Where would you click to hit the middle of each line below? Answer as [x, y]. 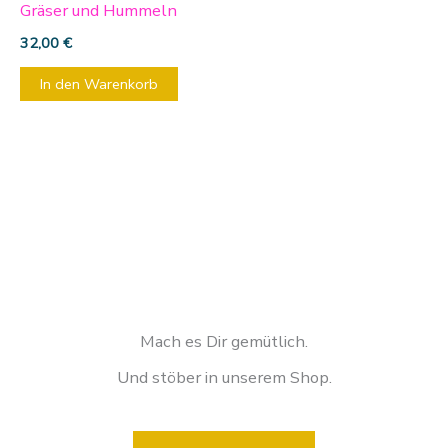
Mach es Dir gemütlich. [224, 342]
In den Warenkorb [99, 84]
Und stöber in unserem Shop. [224, 377]
